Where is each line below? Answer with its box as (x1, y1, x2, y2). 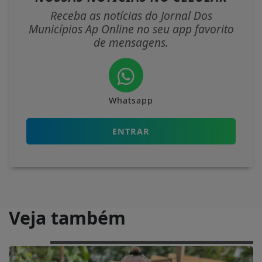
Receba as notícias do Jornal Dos (50, 8, 212, 24)
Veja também (9, 206, 126, 230)
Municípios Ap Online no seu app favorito (28, 21, 234, 37)
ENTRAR (112, 126, 150, 137)
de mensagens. (94, 35, 168, 51)
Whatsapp (109, 95, 153, 106)
